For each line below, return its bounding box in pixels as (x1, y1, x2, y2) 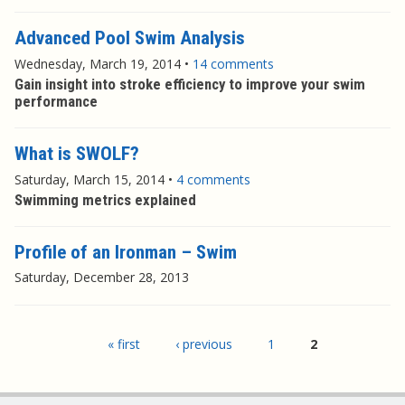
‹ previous (174, 334, 232, 353)
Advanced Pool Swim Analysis (14, 27, 245, 50)
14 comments (193, 54, 274, 72)
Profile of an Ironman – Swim (14, 241, 237, 264)
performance (14, 91, 98, 110)
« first (107, 334, 140, 353)
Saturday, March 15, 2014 (14, 170, 165, 188)
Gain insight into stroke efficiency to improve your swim (14, 74, 365, 93)
